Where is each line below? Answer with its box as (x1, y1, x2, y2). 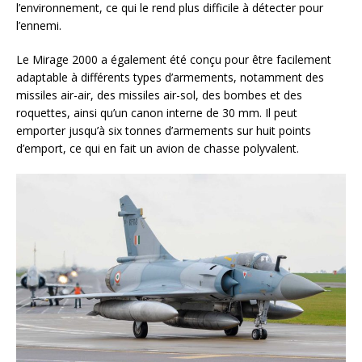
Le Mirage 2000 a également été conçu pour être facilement (16, 52, 331, 67)
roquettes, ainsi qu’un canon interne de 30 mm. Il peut (16, 105, 297, 120)
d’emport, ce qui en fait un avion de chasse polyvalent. (16, 141, 299, 156)
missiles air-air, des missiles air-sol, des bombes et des (16, 87, 302, 103)
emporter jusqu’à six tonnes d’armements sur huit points (16, 123, 311, 138)
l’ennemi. (16, 18, 61, 33)
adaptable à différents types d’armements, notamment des (16, 69, 324, 85)
